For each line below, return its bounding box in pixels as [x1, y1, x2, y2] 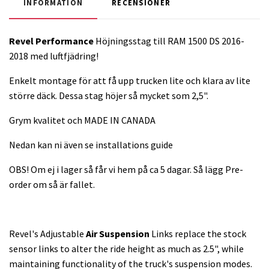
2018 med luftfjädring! [9, 50, 98, 62]
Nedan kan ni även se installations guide [9, 139, 173, 151]
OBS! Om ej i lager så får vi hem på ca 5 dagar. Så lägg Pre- [9, 163, 243, 175]
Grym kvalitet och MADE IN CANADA [9, 114, 156, 126]
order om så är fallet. [9, 178, 95, 190]
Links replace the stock [150, 228, 246, 240]
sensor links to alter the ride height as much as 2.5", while [9, 243, 244, 255]
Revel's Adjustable [9, 228, 86, 240]
